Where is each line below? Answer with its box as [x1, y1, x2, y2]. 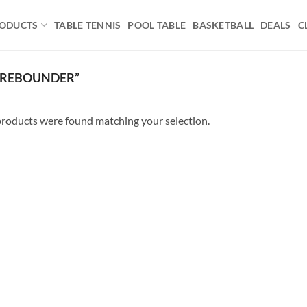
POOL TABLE [127, 19, 186, 31]
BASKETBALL [193, 19, 254, 31]
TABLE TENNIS [53, 19, 121, 31]
